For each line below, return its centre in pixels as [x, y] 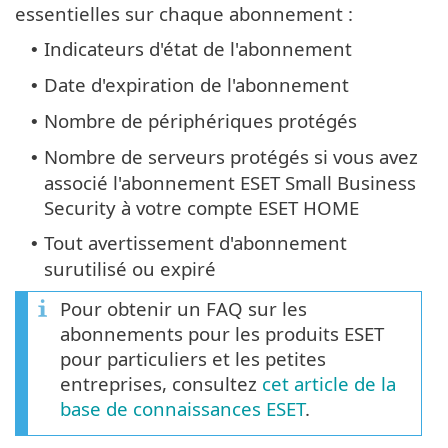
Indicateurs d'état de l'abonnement [198, 48]
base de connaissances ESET [182, 408]
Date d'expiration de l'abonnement [196, 84]
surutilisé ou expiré [130, 268]
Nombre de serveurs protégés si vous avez [231, 156]
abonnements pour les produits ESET [222, 333]
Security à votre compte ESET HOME [201, 207]
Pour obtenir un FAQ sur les [183, 308]
